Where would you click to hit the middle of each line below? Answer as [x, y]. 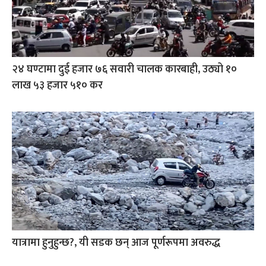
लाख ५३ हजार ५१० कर [57, 85]
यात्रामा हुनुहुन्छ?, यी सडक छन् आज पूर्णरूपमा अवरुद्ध [116, 243]
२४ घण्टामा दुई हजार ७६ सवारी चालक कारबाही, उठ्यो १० [124, 69]
